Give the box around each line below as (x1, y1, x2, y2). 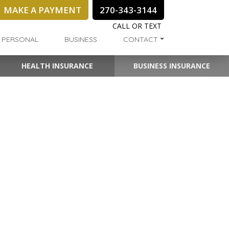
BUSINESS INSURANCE (133, 61, 210, 71)
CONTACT (123, 35, 158, 44)
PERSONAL (1, 35, 38, 44)
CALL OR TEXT (112, 21, 162, 31)
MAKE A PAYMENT (4, 4, 81, 16)
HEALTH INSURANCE (21, 61, 93, 71)
